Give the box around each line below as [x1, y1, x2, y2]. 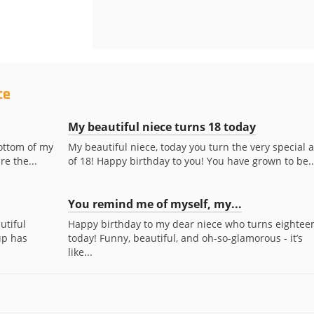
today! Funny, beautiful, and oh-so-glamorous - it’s [67, 231, 303, 245]
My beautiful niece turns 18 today [67, 119, 256, 135]
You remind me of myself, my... [67, 196, 242, 212]
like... [67, 245, 93, 259]
